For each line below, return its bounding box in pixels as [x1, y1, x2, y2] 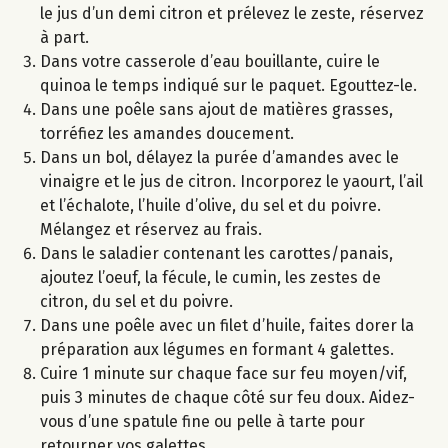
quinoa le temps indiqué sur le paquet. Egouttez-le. [40, 75, 417, 95]
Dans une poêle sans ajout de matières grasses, [40, 99, 393, 119]
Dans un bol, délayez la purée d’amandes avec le [40, 147, 399, 167]
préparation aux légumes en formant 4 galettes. [40, 339, 394, 359]
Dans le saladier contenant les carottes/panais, [40, 243, 393, 263]
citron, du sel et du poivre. [40, 291, 233, 311]
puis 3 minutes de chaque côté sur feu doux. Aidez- [40, 387, 415, 407]
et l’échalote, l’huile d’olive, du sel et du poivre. [40, 195, 381, 215]
